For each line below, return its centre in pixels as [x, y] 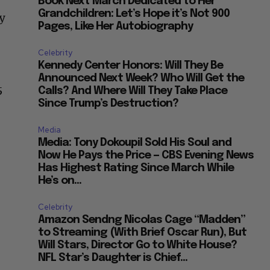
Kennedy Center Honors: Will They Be [131, 66]
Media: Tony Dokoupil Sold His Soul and [135, 143]
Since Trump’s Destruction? [108, 104]
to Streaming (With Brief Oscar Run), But [143, 233]
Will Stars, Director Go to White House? [138, 246]
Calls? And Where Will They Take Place [133, 91]
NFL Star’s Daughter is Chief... [113, 258]
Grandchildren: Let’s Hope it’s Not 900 [134, 14]
